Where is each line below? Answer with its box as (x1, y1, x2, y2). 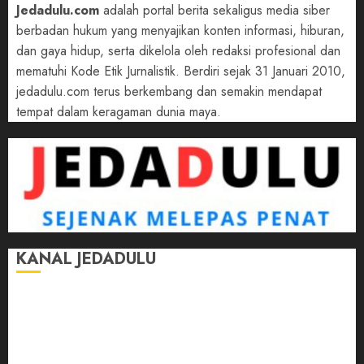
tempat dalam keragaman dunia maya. (16, 102, 221, 121)
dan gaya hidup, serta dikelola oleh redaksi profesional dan (16, 41, 340, 60)
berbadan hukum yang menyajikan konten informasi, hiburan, (16, 20, 344, 40)
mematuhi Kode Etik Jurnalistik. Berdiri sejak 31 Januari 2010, (16, 61, 345, 80)
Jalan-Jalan (16, 289, 84, 308)
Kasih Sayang (16, 310, 99, 328)
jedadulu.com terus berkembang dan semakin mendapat (16, 81, 322, 101)
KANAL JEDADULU (16, 246, 156, 271)
